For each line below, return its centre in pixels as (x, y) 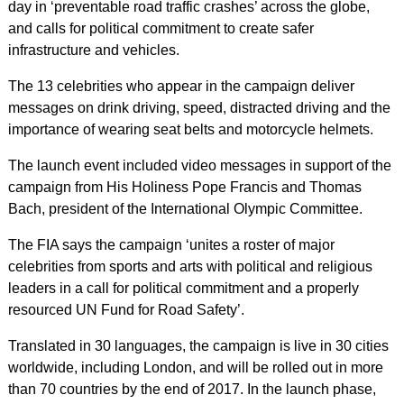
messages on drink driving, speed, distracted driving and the (199, 108)
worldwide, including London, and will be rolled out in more (195, 367)
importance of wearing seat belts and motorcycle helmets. (190, 129)
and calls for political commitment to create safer (161, 28)
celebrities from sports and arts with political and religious (190, 266)
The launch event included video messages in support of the (199, 165)
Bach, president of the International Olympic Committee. (185, 209)
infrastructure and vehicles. (93, 50)
